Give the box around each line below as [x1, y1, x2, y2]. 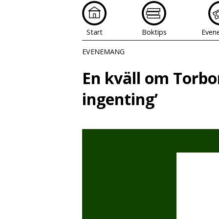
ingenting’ [82, 88, 158, 110]
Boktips [141, 27, 167, 37]
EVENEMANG [82, 47, 125, 56]
